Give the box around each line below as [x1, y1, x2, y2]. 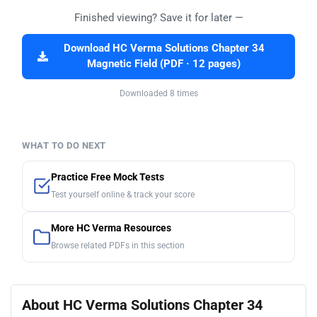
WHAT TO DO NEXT [22, 139, 106, 151]
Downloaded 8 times [119, 88, 198, 98]
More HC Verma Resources [51, 221, 171, 234]
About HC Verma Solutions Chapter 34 [22, 296, 263, 313]
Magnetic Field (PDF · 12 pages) [87, 57, 241, 70]
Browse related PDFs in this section [51, 240, 185, 250]
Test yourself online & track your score [51, 189, 195, 200]
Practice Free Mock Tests [51, 171, 164, 183]
